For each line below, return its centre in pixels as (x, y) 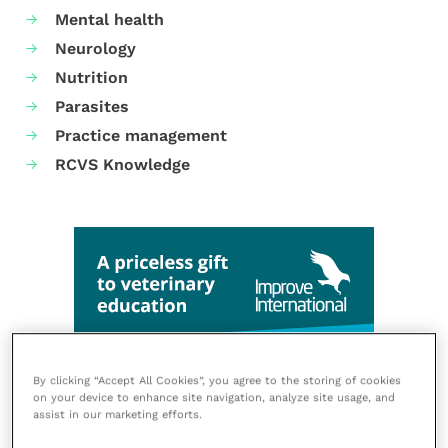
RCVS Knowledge (123, 165)
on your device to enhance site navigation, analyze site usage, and (214, 396)
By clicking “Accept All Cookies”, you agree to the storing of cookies (217, 379)
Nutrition (92, 77)
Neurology (96, 48)
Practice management (141, 136)
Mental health (110, 19)
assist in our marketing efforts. (118, 413)
